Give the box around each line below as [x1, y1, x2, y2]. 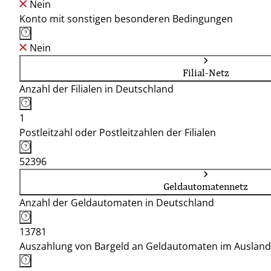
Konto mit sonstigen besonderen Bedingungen [19, 12, 233, 25]
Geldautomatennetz [163, 180, 248, 192]
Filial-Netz [182, 67, 229, 79]
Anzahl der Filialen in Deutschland [19, 82, 174, 96]
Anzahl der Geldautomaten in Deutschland [19, 196, 214, 209]
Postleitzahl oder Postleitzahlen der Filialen [19, 126, 216, 139]
